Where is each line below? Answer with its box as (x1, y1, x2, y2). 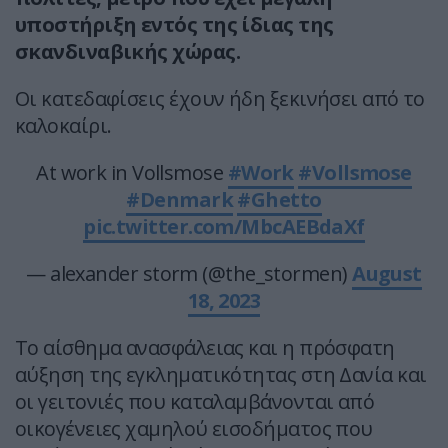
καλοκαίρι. (15, 112, 112, 140)
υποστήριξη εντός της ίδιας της (15, 11, 334, 39)
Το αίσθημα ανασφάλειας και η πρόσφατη (15, 334, 395, 362)
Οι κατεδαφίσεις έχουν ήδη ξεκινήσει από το (15, 85, 425, 113)
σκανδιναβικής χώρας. (15, 38, 240, 66)
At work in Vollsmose (36, 159, 228, 187)
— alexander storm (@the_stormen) (26, 260, 353, 288)
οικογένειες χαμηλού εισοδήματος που (15, 415, 373, 443)
